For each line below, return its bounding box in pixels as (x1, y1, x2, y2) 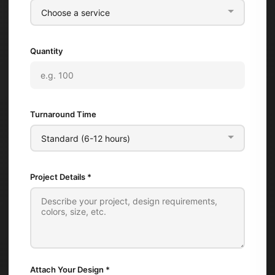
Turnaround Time (30, 109, 96, 119)
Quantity (30, 46, 63, 56)
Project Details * (30, 172, 91, 182)
